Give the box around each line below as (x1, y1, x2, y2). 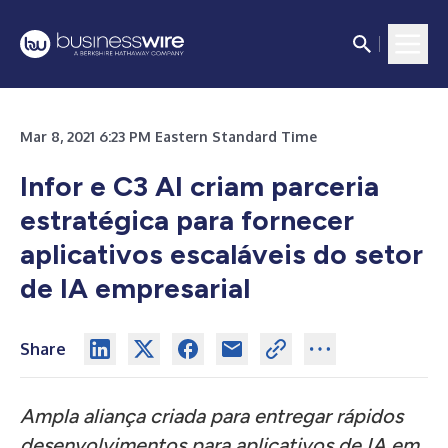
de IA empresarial (20, 271, 250, 305)
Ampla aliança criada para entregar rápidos (20, 404, 403, 428)
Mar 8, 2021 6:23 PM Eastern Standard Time (20, 128, 317, 145)
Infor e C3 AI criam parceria (20, 169, 379, 203)
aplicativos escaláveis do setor (20, 237, 423, 271)
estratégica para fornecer (20, 203, 354, 237)
